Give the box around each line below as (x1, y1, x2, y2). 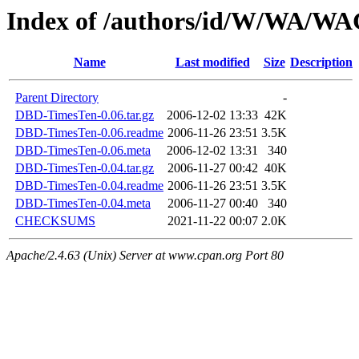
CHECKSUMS (15, 214, 95, 228)
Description (290, 55, 353, 70)
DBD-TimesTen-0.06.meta (15, 143, 151, 158)
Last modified (175, 55, 250, 70)
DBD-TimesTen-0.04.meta (15, 196, 151, 211)
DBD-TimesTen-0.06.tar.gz (15, 108, 154, 123)
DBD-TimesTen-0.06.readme (15, 126, 163, 140)
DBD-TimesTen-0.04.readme (15, 179, 163, 193)
